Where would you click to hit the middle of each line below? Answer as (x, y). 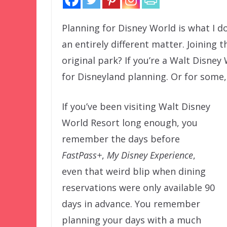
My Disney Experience (150, 155)
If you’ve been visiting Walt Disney (136, 107)
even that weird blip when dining (134, 172)
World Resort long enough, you (130, 123)
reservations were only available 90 (138, 188)
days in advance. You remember (131, 204)
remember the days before (121, 139)
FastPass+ (82, 155)
